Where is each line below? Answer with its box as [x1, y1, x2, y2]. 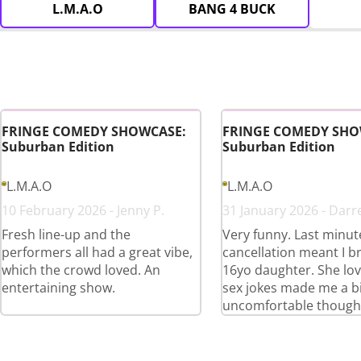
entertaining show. [2, 279, 115, 297]
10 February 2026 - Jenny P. [2, 201, 164, 219]
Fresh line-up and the [2, 226, 131, 243]
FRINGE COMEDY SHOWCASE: [2, 122, 186, 140]
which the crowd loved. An [2, 261, 160, 279]
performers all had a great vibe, [2, 243, 193, 261]
